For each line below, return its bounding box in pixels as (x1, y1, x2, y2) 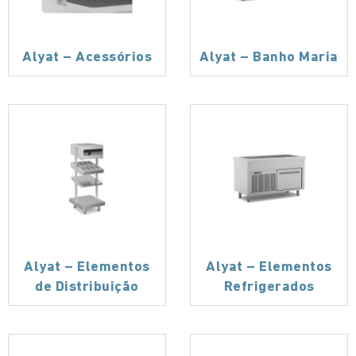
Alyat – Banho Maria (199, 50, 339, 66)
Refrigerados (223, 279, 315, 295)
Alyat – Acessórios (22, 50, 152, 66)
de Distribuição (35, 279, 139, 295)
